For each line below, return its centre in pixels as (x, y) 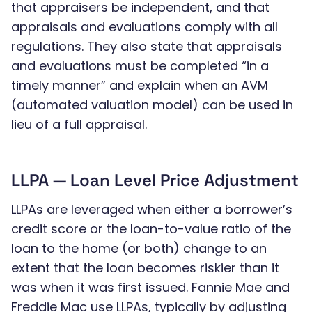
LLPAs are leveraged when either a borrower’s (152, 209)
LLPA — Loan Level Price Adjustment (155, 180)
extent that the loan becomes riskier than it (145, 268)
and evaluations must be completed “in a (140, 66)
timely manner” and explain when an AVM (140, 85)
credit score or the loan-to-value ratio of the (151, 229)
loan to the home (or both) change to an (139, 248)
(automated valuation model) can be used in (152, 105)
